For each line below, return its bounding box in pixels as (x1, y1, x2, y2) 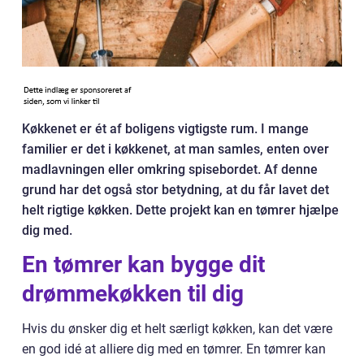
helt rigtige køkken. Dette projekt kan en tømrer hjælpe (22, 202, 339, 218)
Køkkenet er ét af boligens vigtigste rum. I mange (22, 121, 309, 136)
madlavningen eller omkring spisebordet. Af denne (22, 162, 318, 177)
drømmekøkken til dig (22, 280, 249, 307)
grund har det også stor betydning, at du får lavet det (22, 182, 329, 197)
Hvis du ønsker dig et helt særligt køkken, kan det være (22, 321, 332, 336)
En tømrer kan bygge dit (22, 251, 265, 278)
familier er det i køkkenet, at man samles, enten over (22, 141, 329, 157)
